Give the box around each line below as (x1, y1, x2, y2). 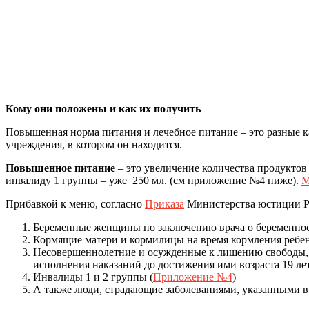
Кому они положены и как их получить (6, 102, 201, 114)
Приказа (145, 197, 184, 210)
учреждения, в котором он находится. (6, 138, 182, 150)
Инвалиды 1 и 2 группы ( (33, 270, 153, 283)
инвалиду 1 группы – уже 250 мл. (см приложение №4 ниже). (6, 174, 301, 186)
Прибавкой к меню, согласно (6, 197, 145, 210)
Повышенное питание (6, 161, 115, 174)
